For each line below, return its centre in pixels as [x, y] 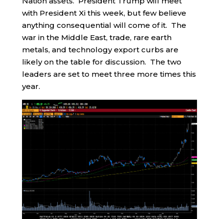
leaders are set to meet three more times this [109, 74]
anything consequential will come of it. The [104, 25]
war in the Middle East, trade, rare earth [97, 37]
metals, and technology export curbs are [100, 49]
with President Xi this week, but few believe [104, 13]
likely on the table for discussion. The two [101, 62]
